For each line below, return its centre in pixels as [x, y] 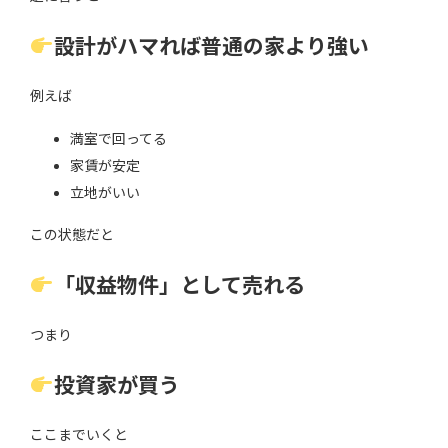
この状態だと [72, 234]
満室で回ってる [118, 138]
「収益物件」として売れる [179, 284]
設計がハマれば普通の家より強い [211, 45]
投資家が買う [116, 384]
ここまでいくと [79, 434]
